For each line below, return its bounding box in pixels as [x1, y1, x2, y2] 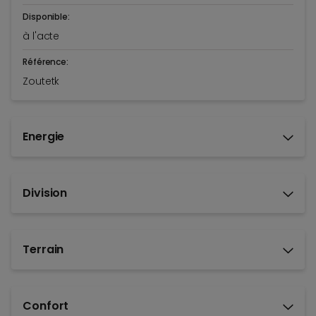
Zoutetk [23, 74, 60, 89]
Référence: [23, 56, 68, 68]
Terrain [23, 241, 64, 258]
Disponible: [23, 11, 70, 23]
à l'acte [23, 29, 60, 44]
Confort [23, 298, 69, 315]
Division [23, 185, 68, 202]
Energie [23, 128, 65, 145]
